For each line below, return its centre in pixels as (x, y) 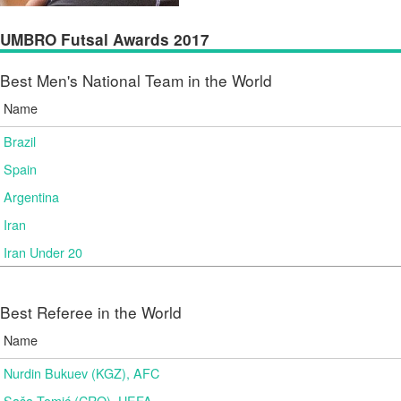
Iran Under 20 (43, 252)
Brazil (20, 141)
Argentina (31, 196)
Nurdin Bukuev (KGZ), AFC (81, 373)
